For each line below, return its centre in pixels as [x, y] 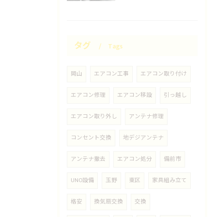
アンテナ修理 [146, 116]
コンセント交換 [91, 138]
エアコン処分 [135, 159]
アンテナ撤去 [88, 159]
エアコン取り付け [164, 74]
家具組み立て [170, 180]
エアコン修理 [88, 95]
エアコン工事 [111, 74]
